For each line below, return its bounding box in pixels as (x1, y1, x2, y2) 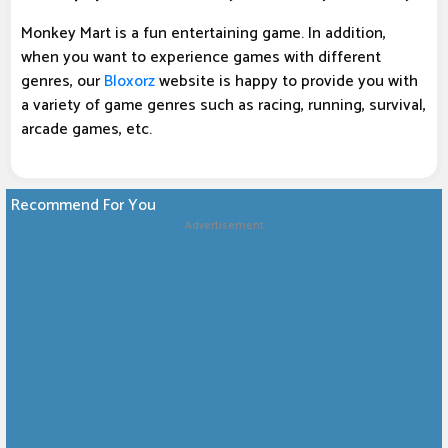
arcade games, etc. (21, 116, 152, 144)
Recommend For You (11, 192, 156, 220)
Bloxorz (104, 68, 155, 96)
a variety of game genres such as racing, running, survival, (21, 92, 426, 120)
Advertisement (184, 217, 264, 236)
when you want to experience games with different (21, 44, 381, 72)
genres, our (21, 68, 104, 96)
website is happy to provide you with (155, 68, 418, 96)
